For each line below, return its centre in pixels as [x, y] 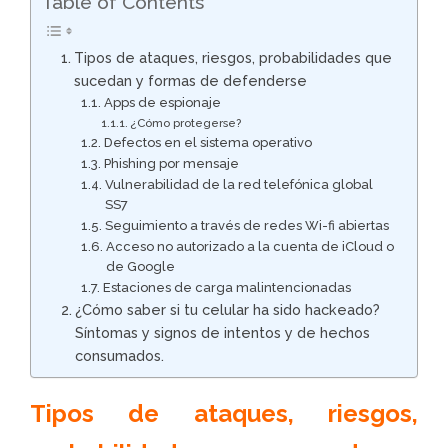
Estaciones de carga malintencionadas [226, 288]
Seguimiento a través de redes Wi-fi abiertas [246, 226]
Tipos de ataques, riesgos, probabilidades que [232, 58]
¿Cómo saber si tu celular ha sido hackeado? [227, 310]
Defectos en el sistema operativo [207, 143]
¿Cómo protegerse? [186, 123]
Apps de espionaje [162, 103]
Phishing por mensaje [171, 164]
